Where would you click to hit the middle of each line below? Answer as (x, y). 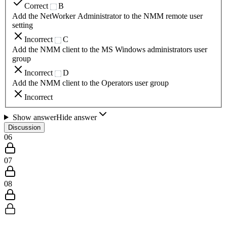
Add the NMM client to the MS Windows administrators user (110, 49)
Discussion (24, 127)
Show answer (34, 117)
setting (23, 25)
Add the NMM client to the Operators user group (90, 83)
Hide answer (76, 117)
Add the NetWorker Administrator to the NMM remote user (107, 16)
